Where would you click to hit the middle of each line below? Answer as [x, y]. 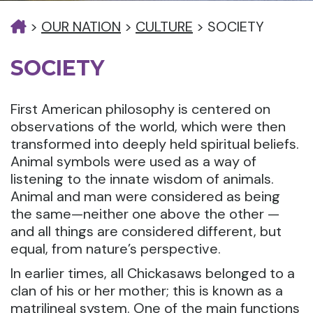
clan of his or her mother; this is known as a [147, 291]
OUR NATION [81, 27]
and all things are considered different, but [146, 231]
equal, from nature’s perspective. [116, 249]
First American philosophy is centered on [140, 109]
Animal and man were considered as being [145, 196]
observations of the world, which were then [148, 126]
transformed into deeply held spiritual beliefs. [155, 144]
